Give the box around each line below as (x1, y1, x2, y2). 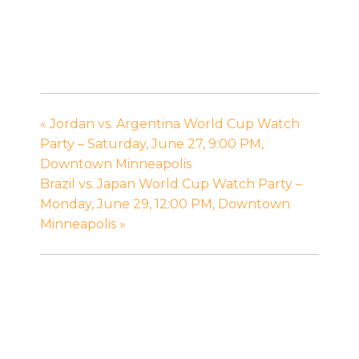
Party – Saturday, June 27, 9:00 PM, (40, 136, 264, 152)
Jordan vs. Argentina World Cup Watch (46, 116, 300, 132)
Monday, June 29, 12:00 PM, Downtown (40, 196, 290, 212)
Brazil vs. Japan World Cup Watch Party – (40, 176, 302, 192)
